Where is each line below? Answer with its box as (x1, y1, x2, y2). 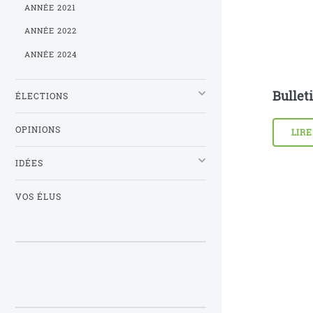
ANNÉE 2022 (24, 26, 78, 36)
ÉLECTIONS (15, 91, 68, 102)
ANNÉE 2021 (24, 2, 77, 13)
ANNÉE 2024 (24, 49, 78, 59)
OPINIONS (15, 124, 61, 136)
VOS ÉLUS (15, 191, 61, 203)
